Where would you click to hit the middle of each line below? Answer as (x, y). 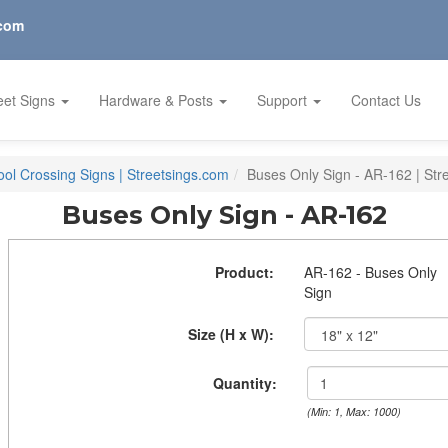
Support (284, 99)
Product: (245, 272)
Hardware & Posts (158, 99)
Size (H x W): (231, 334)
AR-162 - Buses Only (371, 272)
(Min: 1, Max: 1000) (353, 411)
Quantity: (244, 383)
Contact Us (386, 99)
